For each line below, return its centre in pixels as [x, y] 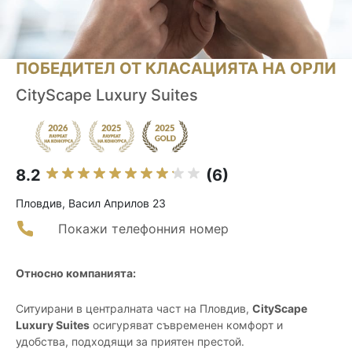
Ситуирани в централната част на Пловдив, [134, 309]
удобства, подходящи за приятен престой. [130, 342]
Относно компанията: [76, 273]
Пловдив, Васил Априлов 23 [91, 203]
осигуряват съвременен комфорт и [186, 325]
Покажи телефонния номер [143, 229]
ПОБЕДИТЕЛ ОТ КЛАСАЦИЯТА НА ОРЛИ [176, 69]
